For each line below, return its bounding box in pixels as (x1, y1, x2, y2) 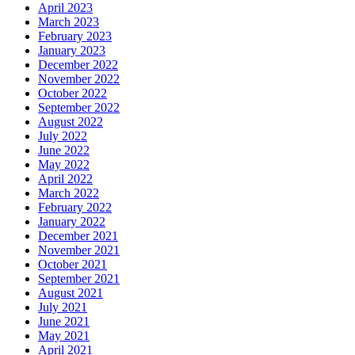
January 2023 (38, 44, 105, 58)
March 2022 (38, 186, 99, 200)
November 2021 (38, 243, 120, 258)
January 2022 (38, 215, 105, 229)
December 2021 (38, 229, 118, 243)
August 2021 (38, 286, 103, 300)
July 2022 (38, 129, 87, 143)
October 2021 (38, 258, 107, 272)
